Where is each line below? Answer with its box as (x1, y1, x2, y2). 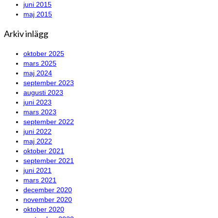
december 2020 (23, 186, 72, 194)
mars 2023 (23, 108, 56, 116)
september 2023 (23, 79, 74, 87)
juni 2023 (23, 98, 52, 107)
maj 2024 (23, 69, 52, 77)
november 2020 (23, 196, 72, 204)
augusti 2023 (23, 89, 63, 97)
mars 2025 (23, 59, 56, 68)
